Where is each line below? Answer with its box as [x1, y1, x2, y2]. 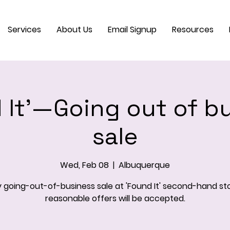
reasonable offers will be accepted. [45, 193, 185, 205]
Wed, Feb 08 [60, 159, 109, 171]
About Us [56, 24, 92, 35]
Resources [172, 24, 214, 35]
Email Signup [108, 24, 157, 35]
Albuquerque [119, 159, 170, 171]
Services [8, 24, 41, 35]
